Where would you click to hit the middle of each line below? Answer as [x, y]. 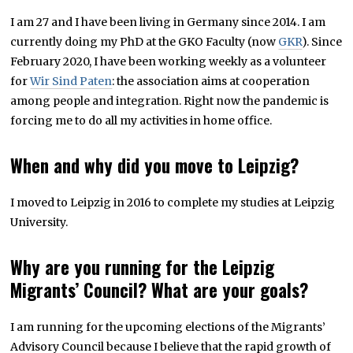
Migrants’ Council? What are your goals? [160, 290]
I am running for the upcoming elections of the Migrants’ [168, 327]
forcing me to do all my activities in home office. [141, 120]
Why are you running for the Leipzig [143, 267]
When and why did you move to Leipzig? [155, 165]
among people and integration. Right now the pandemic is [170, 100]
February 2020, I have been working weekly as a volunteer [169, 61]
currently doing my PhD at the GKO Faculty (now [145, 41]
